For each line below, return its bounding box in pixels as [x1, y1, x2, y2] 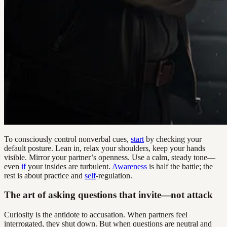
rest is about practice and [4, 171, 85, 180]
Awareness [112, 162, 147, 171]
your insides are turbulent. [26, 162, 112, 171]
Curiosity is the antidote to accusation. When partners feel [4, 210, 187, 219]
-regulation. [96, 171, 132, 180]
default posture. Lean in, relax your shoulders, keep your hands [4, 143, 205, 153]
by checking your [144, 134, 202, 143]
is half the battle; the [147, 162, 213, 171]
